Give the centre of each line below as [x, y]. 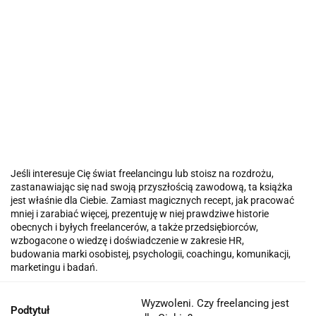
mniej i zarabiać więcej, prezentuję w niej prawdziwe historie [140, 213]
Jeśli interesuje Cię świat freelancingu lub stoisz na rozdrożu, [142, 173]
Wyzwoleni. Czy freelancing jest [215, 303]
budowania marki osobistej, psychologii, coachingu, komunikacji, [151, 254]
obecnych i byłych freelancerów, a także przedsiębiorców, [134, 227]
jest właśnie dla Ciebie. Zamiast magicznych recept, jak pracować [152, 200]
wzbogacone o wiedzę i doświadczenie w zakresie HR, [127, 240]
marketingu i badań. [54, 267]
